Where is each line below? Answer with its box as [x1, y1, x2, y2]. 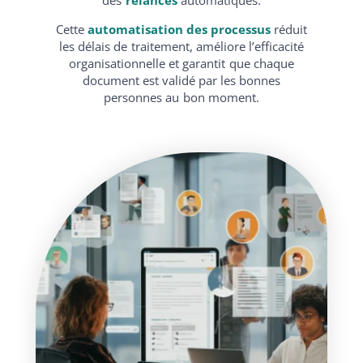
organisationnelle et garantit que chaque [69, 54, 294, 71]
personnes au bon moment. [104, 88, 259, 105]
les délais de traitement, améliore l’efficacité [59, 37, 304, 54]
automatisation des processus [87, 20, 271, 37]
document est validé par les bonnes [82, 71, 281, 88]
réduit [271, 20, 308, 37]
